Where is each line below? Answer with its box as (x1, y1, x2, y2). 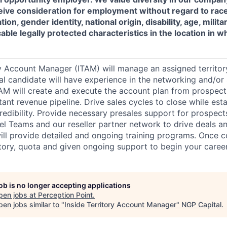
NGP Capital (181, 200, 221, 209)
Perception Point (38, 191, 93, 199)
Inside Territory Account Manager (64, 200, 176, 209)
